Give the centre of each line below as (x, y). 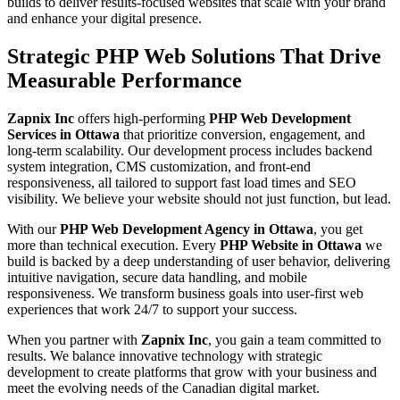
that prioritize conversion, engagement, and (242, 134)
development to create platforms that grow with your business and (192, 371)
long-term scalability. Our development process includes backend (190, 150)
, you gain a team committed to (295, 339)
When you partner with (74, 339)
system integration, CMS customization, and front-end (159, 166)
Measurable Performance (125, 80)
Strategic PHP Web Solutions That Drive (194, 56)
